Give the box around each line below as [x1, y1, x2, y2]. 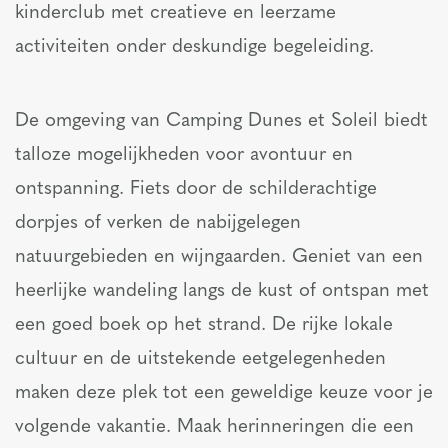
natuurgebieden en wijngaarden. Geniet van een [15, 248, 423, 267]
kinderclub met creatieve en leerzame [15, 4, 336, 23]
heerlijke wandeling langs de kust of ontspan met [15, 282, 429, 301]
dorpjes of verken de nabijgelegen [15, 214, 301, 233]
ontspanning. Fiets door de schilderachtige [15, 180, 377, 199]
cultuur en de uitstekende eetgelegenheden [15, 350, 386, 369]
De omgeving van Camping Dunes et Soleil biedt [15, 112, 428, 131]
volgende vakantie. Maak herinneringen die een [15, 418, 414, 437]
